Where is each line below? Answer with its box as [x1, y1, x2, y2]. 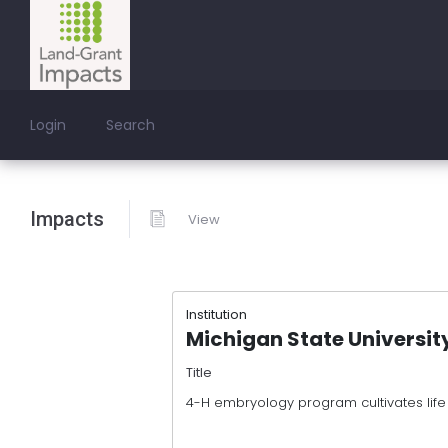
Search [106, 115, 155, 135]
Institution [186, 304, 247, 324]
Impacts [30, 207, 104, 231]
